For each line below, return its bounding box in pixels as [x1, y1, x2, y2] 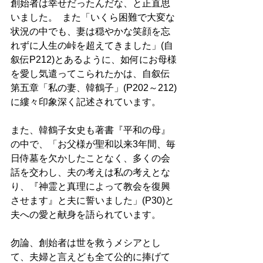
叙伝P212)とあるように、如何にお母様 [11, 55, 177, 65]
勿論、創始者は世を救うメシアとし [11, 238, 161, 248]
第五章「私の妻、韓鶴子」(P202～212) [11, 83, 177, 93]
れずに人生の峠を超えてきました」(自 [11, 41, 173, 51]
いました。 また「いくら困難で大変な [11, 12, 175, 23]
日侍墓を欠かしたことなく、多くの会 [11, 153, 170, 164]
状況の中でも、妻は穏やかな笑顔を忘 [11, 26, 170, 37]
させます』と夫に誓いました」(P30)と [11, 195, 174, 206]
